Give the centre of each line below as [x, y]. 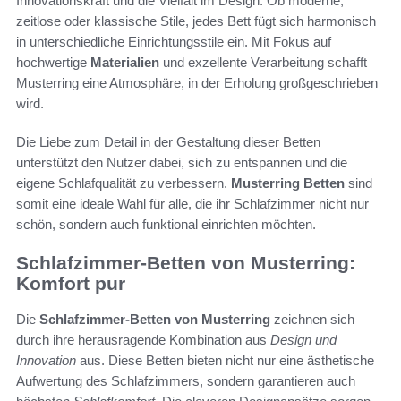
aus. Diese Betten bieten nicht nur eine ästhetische [225, 361]
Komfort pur [71, 283]
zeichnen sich [312, 320]
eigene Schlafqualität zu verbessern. [124, 183]
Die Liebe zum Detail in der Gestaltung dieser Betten [168, 141]
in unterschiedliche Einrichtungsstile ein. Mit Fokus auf [174, 41]
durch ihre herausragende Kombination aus [143, 340]
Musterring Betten [288, 183]
